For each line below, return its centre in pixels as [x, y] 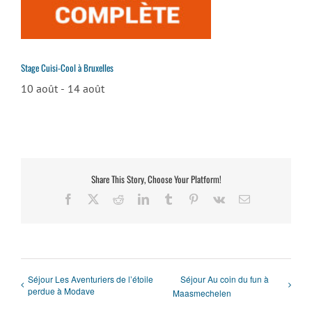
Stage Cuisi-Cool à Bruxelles [67, 67]
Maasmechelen [202, 293]
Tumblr [189, 199]
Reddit [138, 199]
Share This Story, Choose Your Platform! [156, 179]
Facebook [94, 199]
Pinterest [217, 199]
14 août [86, 88]
